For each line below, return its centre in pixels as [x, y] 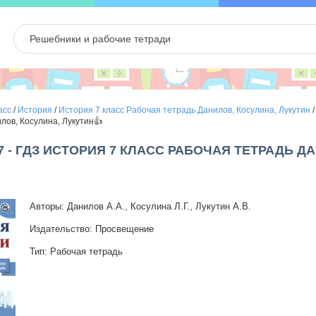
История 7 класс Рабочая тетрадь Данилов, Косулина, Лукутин [184, 110]
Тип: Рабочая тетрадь [76, 251]
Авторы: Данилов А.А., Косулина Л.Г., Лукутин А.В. [140, 206]
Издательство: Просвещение [91, 229]
